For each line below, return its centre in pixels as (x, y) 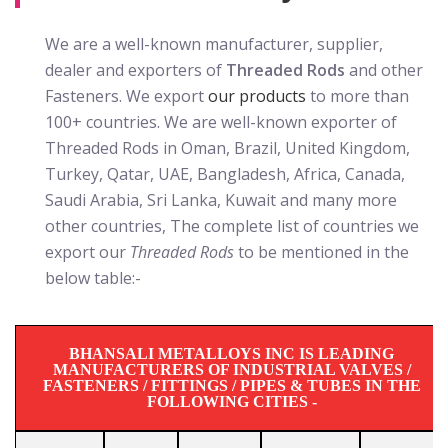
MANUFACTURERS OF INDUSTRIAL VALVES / (231, 369)
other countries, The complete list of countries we (232, 226)
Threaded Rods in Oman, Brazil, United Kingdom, (227, 148)
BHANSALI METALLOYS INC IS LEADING (231, 353)
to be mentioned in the (321, 252)
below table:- (93, 278)
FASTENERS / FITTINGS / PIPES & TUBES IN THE (231, 385)
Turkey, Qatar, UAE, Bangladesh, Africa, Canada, (225, 174)
